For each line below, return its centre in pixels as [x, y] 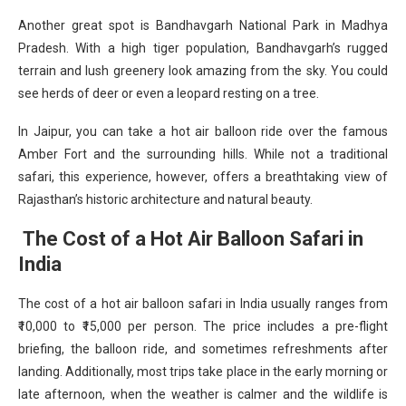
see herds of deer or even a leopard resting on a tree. [169, 93]
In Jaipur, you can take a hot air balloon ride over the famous [203, 131]
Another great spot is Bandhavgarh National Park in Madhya [203, 25]
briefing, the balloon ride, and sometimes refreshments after [203, 348]
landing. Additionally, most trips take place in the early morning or [203, 371]
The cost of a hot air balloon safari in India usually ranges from [203, 303]
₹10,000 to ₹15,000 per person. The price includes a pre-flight [203, 326]
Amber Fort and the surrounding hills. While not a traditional [203, 154]
